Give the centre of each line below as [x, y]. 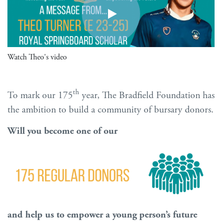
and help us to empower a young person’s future [102, 215]
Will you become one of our [62, 131]
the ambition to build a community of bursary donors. [111, 110]
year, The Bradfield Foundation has [147, 95]
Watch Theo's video [37, 57]
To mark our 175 [40, 95]
